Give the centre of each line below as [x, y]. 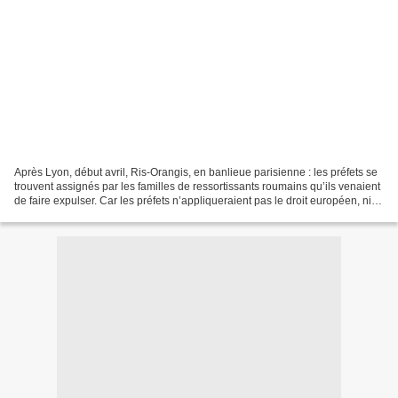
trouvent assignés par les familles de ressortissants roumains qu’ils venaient [197, 186]
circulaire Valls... [53, 215]
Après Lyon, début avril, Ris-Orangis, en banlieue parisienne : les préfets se [196, 172]
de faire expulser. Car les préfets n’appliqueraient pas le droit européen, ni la [199, 200]
